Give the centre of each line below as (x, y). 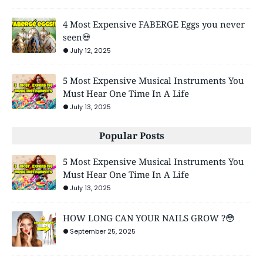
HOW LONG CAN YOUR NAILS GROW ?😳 (149, 218)
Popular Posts (131, 136)
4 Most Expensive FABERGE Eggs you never (154, 24)
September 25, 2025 (103, 231)
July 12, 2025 (90, 50)
